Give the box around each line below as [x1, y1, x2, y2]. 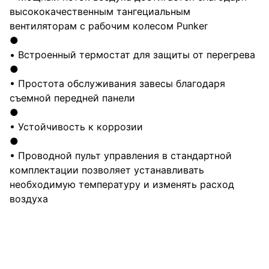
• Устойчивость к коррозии [10, 121, 143, 133]
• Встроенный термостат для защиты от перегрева [10, 49, 255, 61]
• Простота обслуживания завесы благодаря [10, 77, 225, 89]
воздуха [10, 193, 48, 205]
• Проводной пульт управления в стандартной [10, 150, 232, 162]
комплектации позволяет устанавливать [10, 164, 204, 176]
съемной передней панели [10, 92, 135, 104]
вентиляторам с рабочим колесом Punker [10, 20, 208, 32]
